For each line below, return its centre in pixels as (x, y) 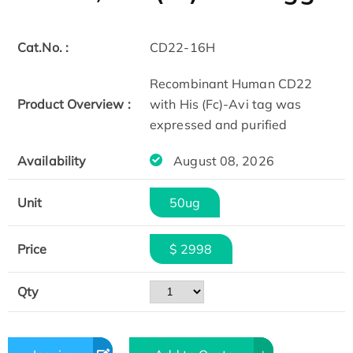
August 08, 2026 (222, 161)
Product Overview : (74, 104)
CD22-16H (182, 48)
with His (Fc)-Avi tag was (226, 104)
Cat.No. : (43, 48)
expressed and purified (219, 125)
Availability (52, 161)
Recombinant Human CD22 (231, 84)
